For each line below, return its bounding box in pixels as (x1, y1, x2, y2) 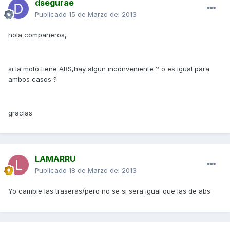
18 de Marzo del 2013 (69, 166, 137, 175)
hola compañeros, (8, 31, 67, 40)
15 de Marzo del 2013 (69, 10, 137, 19)
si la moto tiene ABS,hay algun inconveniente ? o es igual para (8, 65, 209, 73)
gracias (8, 109, 32, 118)
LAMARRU (35, 154, 75, 164)
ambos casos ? (8, 75, 57, 84)
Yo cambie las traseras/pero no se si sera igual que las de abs (8, 187, 210, 196)
